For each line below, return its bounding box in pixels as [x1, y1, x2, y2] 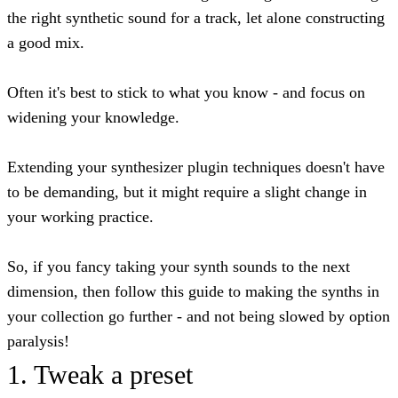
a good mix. [7, 33, 84, 52]
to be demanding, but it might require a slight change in [7, 182, 367, 201]
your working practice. [7, 207, 154, 226]
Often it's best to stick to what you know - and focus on [7, 83, 365, 101]
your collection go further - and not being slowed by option [7, 306, 390, 325]
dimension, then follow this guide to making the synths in [7, 282, 379, 300]
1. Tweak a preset [7, 359, 193, 389]
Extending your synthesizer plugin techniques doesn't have [7, 157, 385, 176]
